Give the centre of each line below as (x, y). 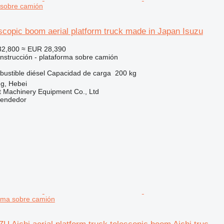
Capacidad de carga (79, 73)
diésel (35, 73)
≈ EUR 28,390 (43, 49)
